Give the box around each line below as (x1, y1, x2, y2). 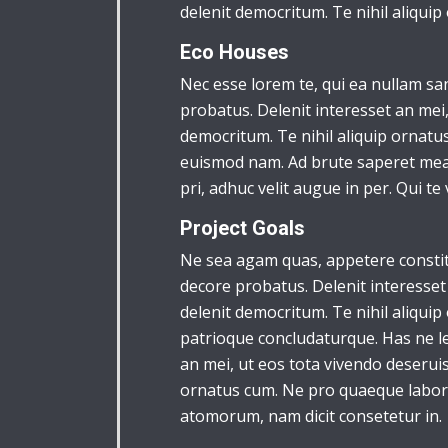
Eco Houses (180, 40, 289, 64)
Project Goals (180, 216, 305, 240)
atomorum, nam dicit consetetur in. (180, 405, 442, 427)
